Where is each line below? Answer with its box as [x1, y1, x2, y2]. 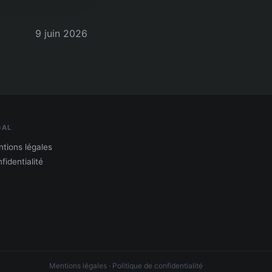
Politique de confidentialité [112, 260, 203, 270]
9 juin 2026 [35, 27, 87, 39]
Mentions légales [49, 260, 107, 270]
